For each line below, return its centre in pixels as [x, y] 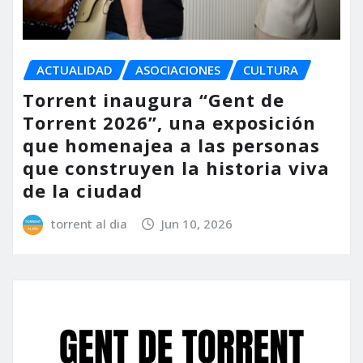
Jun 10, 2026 [197, 223]
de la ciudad [83, 190]
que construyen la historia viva [176, 167]
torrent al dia [89, 223]
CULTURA [271, 70]
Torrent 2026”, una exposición [169, 122]
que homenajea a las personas [171, 145]
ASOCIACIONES [178, 70]
